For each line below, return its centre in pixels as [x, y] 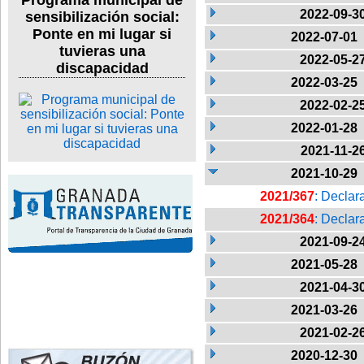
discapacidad [102, 69]
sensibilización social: [102, 17]
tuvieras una [102, 52]
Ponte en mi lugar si [102, 35]
